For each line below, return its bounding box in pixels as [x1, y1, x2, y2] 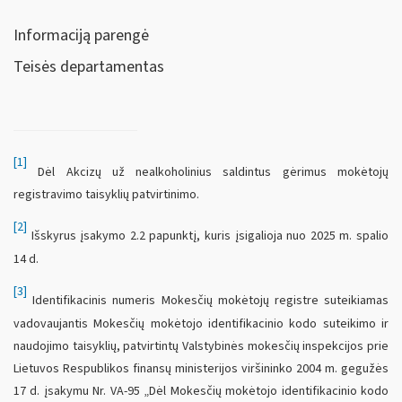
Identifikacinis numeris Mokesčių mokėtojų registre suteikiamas [27, 292, 389, 310]
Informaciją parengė [13, 23, 149, 47]
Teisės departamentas [13, 56, 164, 79]
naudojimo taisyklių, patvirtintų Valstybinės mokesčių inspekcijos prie [13, 336, 389, 355]
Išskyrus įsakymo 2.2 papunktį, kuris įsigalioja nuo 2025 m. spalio [27, 227, 389, 246]
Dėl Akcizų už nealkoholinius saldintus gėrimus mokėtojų [27, 162, 389, 181]
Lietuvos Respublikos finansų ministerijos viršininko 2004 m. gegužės [13, 359, 389, 378]
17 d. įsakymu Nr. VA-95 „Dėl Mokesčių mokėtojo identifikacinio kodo [13, 381, 389, 400]
